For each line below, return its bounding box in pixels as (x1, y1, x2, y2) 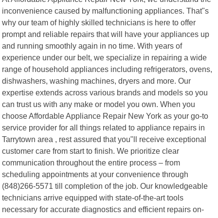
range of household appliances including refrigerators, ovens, (2, 64, 213, 73)
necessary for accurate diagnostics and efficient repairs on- (2, 204, 204, 214)
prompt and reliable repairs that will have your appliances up (2, 29, 210, 38)
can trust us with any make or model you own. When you (2, 99, 196, 109)
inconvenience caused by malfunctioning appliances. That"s (2, 6, 209, 15)
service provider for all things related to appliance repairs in (2, 123, 205, 132)
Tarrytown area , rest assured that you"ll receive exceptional (2, 134, 207, 144)
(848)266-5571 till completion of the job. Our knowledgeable (2, 181, 208, 190)
